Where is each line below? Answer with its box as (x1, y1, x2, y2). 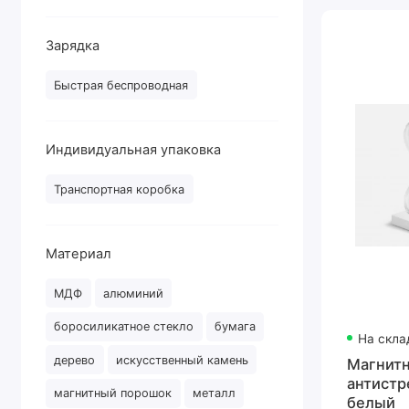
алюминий (103, 286, 164, 300)
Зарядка (46, 37, 100, 54)
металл (193, 386, 236, 401)
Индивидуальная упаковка (46, 141, 222, 158)
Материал (46, 245, 112, 262)
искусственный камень (116, 352, 249, 367)
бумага (215, 320, 257, 334)
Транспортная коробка (54, 182, 185, 196)
